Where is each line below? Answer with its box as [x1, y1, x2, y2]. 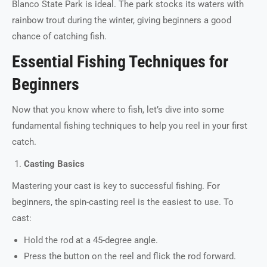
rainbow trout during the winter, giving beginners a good [12, 15, 231, 26]
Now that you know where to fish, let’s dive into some [12, 104, 224, 115]
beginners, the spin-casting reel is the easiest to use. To [12, 197, 234, 207]
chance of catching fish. [12, 31, 107, 42]
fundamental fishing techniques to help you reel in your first [12, 120, 247, 131]
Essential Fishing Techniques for [12, 52, 228, 72]
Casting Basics [24, 159, 85, 169]
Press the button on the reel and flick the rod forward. [24, 251, 236, 262]
